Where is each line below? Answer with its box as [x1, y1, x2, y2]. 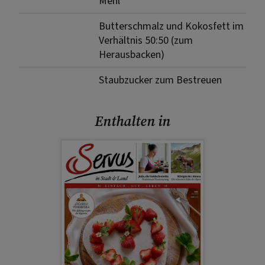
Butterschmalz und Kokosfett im [99, 18, 244, 34]
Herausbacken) [99, 47, 164, 62]
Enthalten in [95, 111, 170, 131]
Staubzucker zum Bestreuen [99, 72, 222, 88]
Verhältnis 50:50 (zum [99, 33, 193, 48]
